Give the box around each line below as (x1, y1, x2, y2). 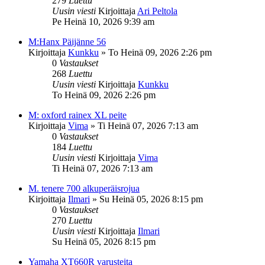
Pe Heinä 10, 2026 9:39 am (52, 16, 154, 27)
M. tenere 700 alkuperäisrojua (28, 183, 140, 193)
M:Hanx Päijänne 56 (28, 36, 106, 47)
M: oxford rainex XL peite (28, 109, 127, 120)
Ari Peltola (137, 5, 177, 16)
